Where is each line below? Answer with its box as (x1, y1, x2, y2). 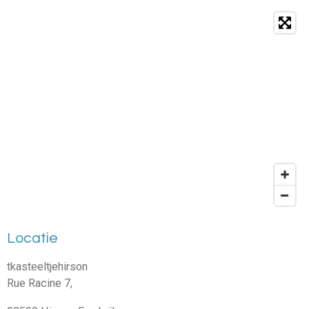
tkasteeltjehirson (7, 260, 88, 274)
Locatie (7, 230, 58, 246)
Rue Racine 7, (7, 277, 72, 290)
